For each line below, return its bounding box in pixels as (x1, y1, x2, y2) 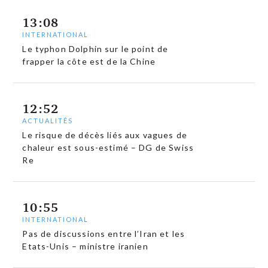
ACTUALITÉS (22, 117, 74, 124)
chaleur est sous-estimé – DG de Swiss (22, 142, 194, 153)
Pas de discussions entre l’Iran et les (22, 228, 185, 239)
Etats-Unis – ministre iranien (22, 240, 148, 251)
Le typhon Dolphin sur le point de (22, 44, 169, 54)
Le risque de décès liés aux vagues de (22, 130, 187, 140)
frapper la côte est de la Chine (22, 56, 156, 67)
